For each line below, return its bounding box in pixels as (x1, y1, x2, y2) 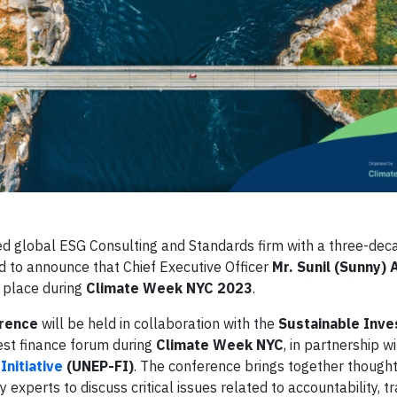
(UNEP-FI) (63, 356, 134, 375)
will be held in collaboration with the (38, 314, 278, 332)
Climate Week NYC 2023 (86, 278, 253, 297)
